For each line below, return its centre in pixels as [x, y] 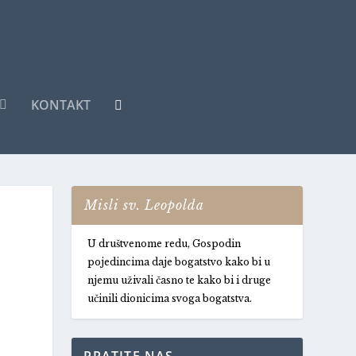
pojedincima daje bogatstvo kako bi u [179, 262]
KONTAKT [61, 105]
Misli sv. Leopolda [145, 205]
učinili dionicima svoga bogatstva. [170, 298]
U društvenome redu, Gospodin [164, 244]
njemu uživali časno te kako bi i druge [180, 280]
